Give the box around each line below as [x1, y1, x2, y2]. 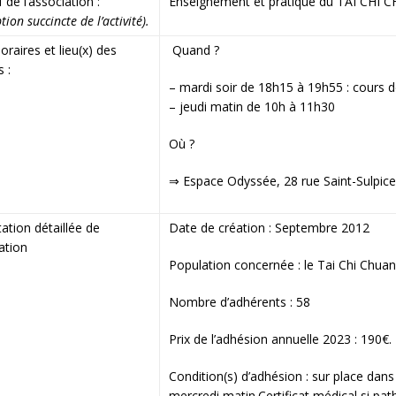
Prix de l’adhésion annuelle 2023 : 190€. [168, 331, 392, 348]
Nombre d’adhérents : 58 [168, 293, 310, 311]
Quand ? [168, 42, 219, 59]
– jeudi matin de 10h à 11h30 [168, 98, 335, 116]
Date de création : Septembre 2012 [168, 219, 369, 237]
